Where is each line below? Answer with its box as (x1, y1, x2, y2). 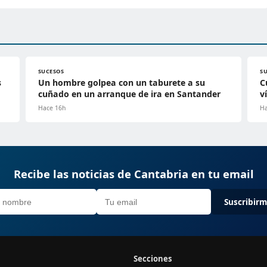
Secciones (133, 253, 172, 265)
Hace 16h (38, 104, 66, 113)
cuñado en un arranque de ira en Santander (38, 88, 221, 100)
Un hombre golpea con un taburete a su (38, 77, 205, 89)
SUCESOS (38, 67, 64, 76)
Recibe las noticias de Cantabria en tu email (13, 166, 254, 182)
